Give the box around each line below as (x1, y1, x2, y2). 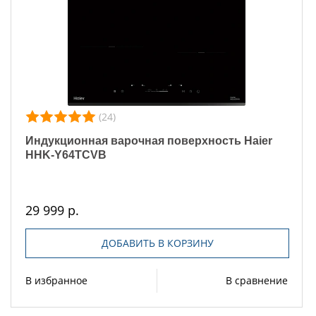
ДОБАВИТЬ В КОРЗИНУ (101, 236, 214, 250)
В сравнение (226, 273, 288, 287)
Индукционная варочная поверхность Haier (25, 134, 272, 147)
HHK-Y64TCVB (25, 148, 107, 161)
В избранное (25, 273, 87, 287)
